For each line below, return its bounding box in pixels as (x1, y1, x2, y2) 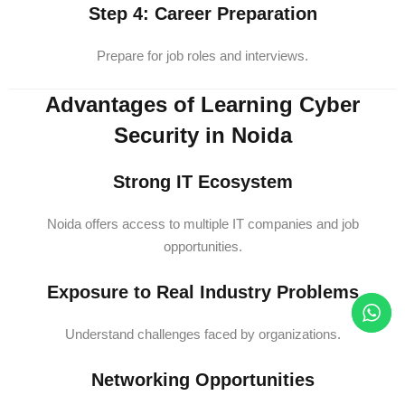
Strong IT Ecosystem (112, 172, 293, 192)
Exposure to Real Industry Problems (46, 282, 359, 302)
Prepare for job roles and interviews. (97, 48, 308, 63)
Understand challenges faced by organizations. (64, 326, 341, 342)
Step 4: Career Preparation (88, 4, 317, 24)
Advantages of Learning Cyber (45, 92, 360, 117)
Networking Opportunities (90, 370, 315, 390)
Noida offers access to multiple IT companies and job (46, 216, 359, 231)
